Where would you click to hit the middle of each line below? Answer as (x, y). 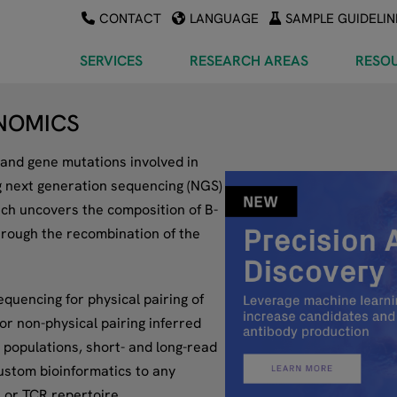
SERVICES (112, 60)
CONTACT (130, 19)
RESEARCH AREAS (249, 60)
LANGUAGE (224, 19)
